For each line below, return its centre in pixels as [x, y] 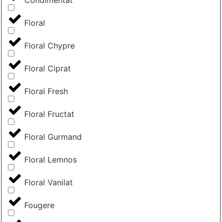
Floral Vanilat [49, 183]
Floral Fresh [46, 91]
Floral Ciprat [48, 69]
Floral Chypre [50, 46]
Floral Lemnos [51, 160]
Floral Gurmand [53, 137]
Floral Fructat [49, 114]
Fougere [39, 205]
